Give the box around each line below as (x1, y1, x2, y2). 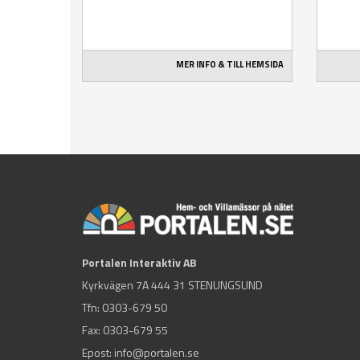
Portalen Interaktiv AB (82, 253, 197, 271)
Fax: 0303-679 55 (82, 321, 168, 338)
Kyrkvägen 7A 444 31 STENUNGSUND (82, 276, 263, 293)
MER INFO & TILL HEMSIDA (176, 58, 284, 72)
